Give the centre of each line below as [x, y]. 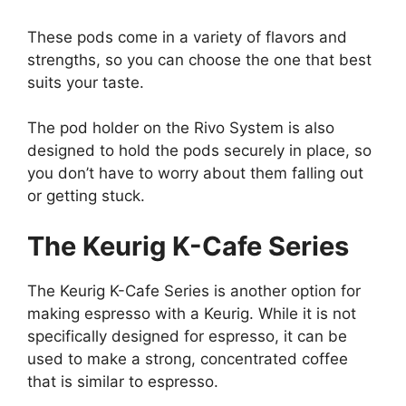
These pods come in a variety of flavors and [187, 37]
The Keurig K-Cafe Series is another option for [194, 290]
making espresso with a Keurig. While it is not [192, 313]
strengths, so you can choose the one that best [199, 59]
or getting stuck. [86, 196]
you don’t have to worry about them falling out [195, 174]
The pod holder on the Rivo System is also [181, 128]
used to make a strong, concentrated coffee [188, 358]
